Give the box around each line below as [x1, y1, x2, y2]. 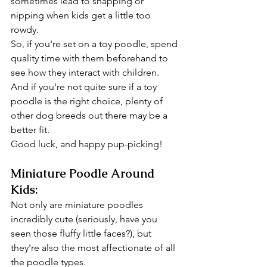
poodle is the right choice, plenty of [11, 95, 165, 107]
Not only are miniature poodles [11, 199, 145, 210]
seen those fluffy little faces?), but [11, 228, 154, 239]
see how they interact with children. [11, 67, 159, 78]
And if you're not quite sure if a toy [11, 81, 159, 92]
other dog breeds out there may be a [11, 110, 170, 121]
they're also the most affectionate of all [11, 242, 178, 253]
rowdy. [11, 24, 39, 35]
